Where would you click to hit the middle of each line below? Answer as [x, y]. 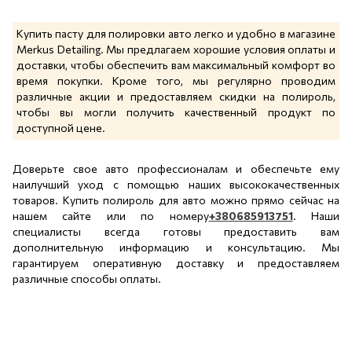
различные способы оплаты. [87, 278]
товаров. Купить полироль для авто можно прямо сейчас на [176, 200]
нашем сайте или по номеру [111, 215]
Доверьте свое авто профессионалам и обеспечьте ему [176, 168]
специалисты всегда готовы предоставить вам [176, 231]
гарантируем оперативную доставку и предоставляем [176, 262]
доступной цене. [61, 127]
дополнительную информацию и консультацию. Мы [176, 247]
